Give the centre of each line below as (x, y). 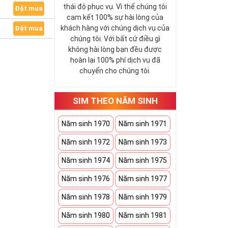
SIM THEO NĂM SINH (115, 101)
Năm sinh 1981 (143, 215)
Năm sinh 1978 (86, 197)
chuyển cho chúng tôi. (115, 71)
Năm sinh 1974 (86, 160)
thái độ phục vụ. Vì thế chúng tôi (115, 7)
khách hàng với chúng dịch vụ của (115, 28)
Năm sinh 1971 (143, 124)
